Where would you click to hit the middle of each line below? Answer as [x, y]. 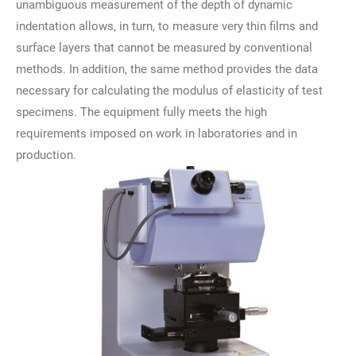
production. [46, 155]
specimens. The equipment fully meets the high [141, 112]
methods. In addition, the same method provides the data [167, 69]
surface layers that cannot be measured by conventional [164, 48]
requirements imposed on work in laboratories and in [157, 133]
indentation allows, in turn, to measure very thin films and [167, 26]
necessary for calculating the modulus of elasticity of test [169, 91]
